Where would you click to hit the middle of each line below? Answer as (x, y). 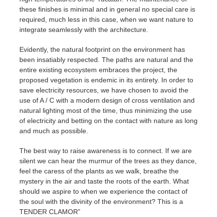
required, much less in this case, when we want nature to (106, 20)
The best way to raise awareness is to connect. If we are (106, 151)
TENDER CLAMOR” (50, 212)
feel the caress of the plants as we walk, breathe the (99, 171)
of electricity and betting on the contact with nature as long (108, 121)
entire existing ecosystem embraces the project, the (98, 70)
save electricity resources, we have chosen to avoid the (104, 90)
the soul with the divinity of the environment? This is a (101, 202)
